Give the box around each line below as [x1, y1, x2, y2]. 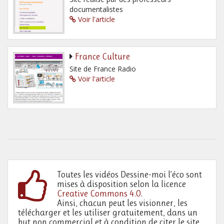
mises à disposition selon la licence [57, 178, 186, 189]
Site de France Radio [69, 63, 136, 73]
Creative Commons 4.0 [57, 188, 141, 198]
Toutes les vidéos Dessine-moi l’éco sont [57, 169, 202, 179]
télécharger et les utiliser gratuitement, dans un [18, 207, 197, 217]
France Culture [75, 51, 130, 61]
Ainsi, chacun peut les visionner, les [57, 197, 188, 208]
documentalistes [69, 4, 123, 14]
